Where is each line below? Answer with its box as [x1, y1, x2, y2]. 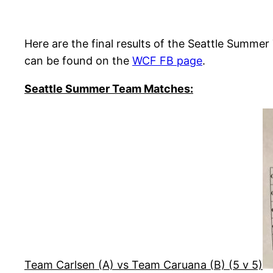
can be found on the [24, 54, 132, 68]
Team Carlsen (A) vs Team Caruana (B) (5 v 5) [24, 258, 263, 272]
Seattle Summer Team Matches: [24, 82, 193, 96]
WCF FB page [132, 54, 202, 68]
